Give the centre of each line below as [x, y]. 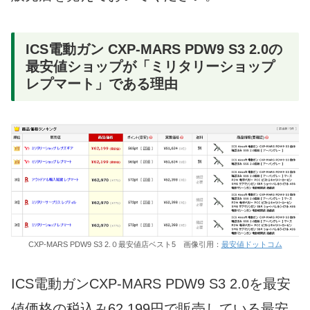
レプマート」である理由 [102, 84]
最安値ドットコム [252, 244]
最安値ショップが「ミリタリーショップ [150, 67]
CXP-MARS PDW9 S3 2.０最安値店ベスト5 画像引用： [125, 244]
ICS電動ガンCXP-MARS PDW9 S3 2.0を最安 [151, 283]
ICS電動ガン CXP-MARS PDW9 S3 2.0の [154, 49]
